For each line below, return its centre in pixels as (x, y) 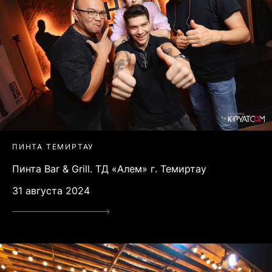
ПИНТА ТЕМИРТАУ (53, 147)
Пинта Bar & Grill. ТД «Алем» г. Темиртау (109, 169)
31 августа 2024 (51, 191)
